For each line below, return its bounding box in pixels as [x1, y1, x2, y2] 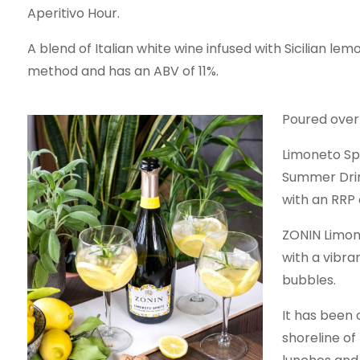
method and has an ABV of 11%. [27, 62, 219, 80]
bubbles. [281, 271, 336, 289]
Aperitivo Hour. [27, 4, 120, 22]
